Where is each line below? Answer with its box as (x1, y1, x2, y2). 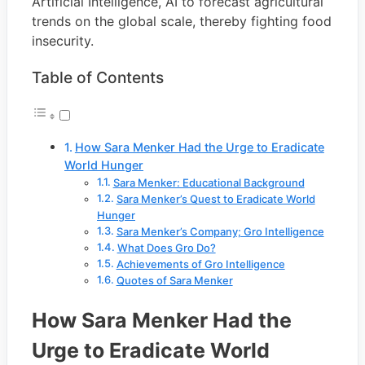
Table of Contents (32, 68, 164, 88)
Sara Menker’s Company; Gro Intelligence (116, 225, 324, 239)
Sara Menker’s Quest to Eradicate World (116, 192, 315, 206)
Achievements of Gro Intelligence (116, 257, 285, 271)
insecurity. (32, 33, 94, 50)
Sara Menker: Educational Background (112, 176, 305, 190)
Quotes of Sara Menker (116, 274, 233, 288)
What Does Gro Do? (117, 241, 216, 255)
